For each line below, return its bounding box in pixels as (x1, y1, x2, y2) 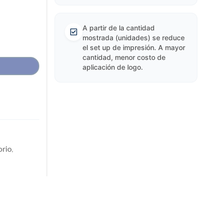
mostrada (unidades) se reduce (82, 33, 185, 42)
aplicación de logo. (82, 63, 143, 71)
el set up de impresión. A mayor (82, 43, 185, 52)
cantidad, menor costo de (82, 53, 165, 61)
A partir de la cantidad (82, 24, 155, 32)
